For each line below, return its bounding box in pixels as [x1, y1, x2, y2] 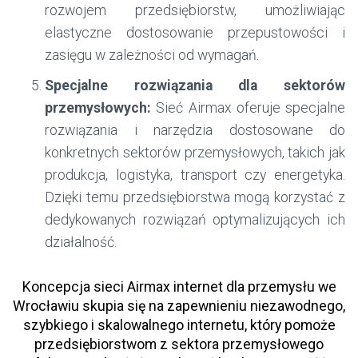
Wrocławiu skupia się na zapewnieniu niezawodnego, [13, 298, 345, 315]
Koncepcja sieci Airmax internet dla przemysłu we [22, 279, 336, 296]
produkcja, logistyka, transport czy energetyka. [45, 167, 345, 184]
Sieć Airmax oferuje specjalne [151, 100, 345, 117]
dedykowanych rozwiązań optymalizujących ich [45, 212, 345, 229]
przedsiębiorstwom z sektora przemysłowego [34, 336, 324, 353]
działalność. [45, 234, 117, 251]
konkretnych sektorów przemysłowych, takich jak [45, 145, 345, 161]
